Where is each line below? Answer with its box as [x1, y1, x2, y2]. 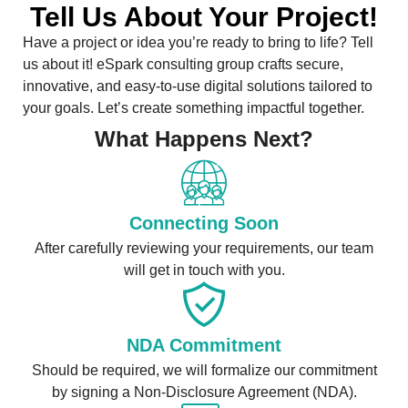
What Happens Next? [95, 127, 313, 152]
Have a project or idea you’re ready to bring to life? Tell [23, 35, 373, 51]
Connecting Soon [129, 213, 279, 234]
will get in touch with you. [123, 262, 285, 279]
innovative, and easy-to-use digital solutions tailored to [23, 78, 372, 95]
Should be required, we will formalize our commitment [31, 362, 377, 379]
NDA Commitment [127, 335, 281, 356]
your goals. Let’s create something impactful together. [23, 100, 364, 117]
